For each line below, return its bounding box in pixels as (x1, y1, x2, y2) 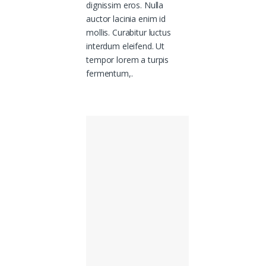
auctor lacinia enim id (86, 13, 166, 25)
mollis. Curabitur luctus (86, 27, 171, 39)
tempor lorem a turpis (86, 54, 169, 66)
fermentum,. (86, 68, 133, 80)
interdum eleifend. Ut (86, 40, 165, 52)
